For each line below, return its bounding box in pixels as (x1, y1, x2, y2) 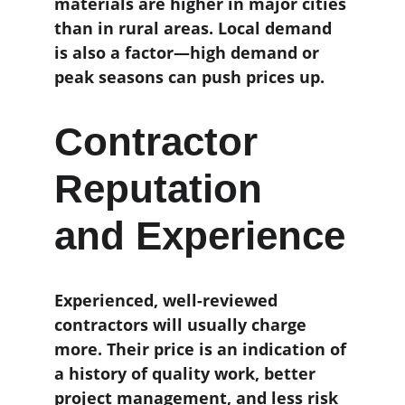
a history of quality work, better (54, 363, 320, 384)
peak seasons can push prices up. (54, 66, 325, 88)
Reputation (54, 166, 273, 211)
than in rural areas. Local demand (54, 17, 336, 39)
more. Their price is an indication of (54, 338, 351, 360)
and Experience (54, 213, 345, 258)
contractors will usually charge (54, 314, 311, 335)
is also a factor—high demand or (54, 42, 324, 63)
